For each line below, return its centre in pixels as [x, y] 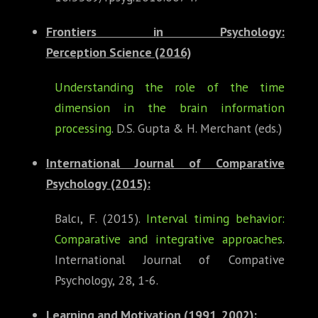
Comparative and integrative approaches [169, 239]
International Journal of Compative [170, 260]
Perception [76, 53]
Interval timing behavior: [215, 219]
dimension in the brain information [170, 108]
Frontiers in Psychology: [165, 32]
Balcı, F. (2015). [100, 219]
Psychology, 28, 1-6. [106, 280]
